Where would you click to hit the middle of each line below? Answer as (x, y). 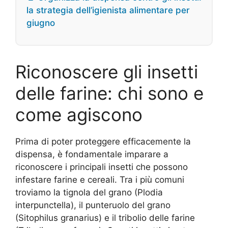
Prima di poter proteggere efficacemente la (103, 142)
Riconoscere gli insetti (107, 72)
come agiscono (79, 115)
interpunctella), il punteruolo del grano (93, 205)
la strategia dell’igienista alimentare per (108, 10)
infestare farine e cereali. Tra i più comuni (100, 180)
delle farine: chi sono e (109, 93)
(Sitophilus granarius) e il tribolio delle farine (105, 218)
